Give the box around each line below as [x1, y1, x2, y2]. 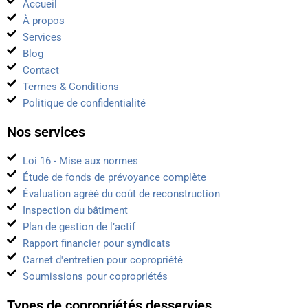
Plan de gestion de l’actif [22, 221, 135, 234]
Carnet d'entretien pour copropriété [22, 254, 183, 267]
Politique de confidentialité [22, 97, 146, 110]
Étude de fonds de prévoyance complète [22, 171, 206, 184]
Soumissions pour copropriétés [22, 270, 168, 283]
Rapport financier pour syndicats [22, 237, 170, 250]
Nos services [7, 124, 85, 141]
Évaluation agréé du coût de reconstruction [22, 188, 220, 201]
